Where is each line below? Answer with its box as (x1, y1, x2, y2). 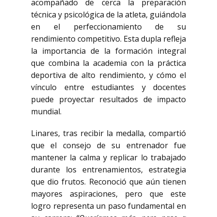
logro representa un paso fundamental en (31, 201, 186, 211)
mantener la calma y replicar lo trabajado (31, 152, 186, 163)
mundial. (31, 106, 62, 117)
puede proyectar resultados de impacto (31, 94, 186, 105)
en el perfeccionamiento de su (31, 21, 186, 32)
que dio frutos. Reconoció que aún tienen (31, 176, 186, 187)
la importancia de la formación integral (31, 46, 186, 56)
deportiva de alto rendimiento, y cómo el (31, 70, 186, 80)
